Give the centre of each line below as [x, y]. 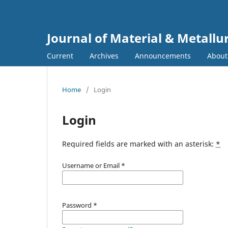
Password [78, 205]
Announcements [163, 55]
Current [60, 55]
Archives [104, 55]
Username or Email [92, 165]
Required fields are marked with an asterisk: [139, 144]
